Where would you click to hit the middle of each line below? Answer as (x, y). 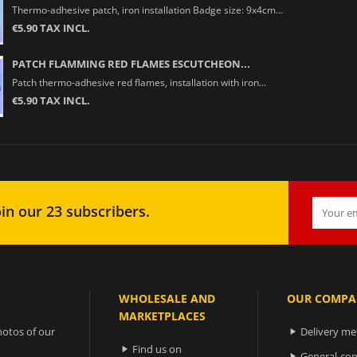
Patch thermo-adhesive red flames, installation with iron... (139, 82)
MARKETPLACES (163, 316)
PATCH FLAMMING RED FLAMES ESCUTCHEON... (131, 63)
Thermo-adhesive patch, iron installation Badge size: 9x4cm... (147, 9)
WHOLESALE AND (167, 298)
